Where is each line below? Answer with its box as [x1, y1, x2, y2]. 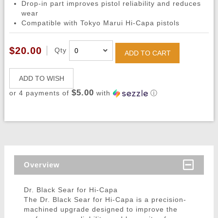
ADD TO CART [124, 49, 171, 57]
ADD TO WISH [18, 74, 64, 83]
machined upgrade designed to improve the [23, 205, 178, 214]
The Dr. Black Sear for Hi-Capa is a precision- [23, 196, 186, 204]
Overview [23, 161, 60, 169]
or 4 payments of [9, 89, 72, 97]
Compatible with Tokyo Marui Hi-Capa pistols [21, 19, 180, 27]
